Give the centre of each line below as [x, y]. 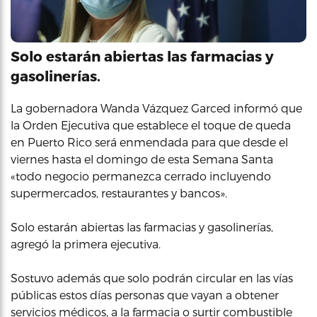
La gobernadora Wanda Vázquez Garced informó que [156, 108]
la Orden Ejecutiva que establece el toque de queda [151, 125]
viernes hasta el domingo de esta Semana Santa [142, 159]
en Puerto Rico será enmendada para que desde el [149, 142]
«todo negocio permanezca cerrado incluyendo [141, 176]
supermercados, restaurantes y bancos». [119, 193]
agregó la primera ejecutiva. [86, 244]
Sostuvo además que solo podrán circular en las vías [152, 278]
